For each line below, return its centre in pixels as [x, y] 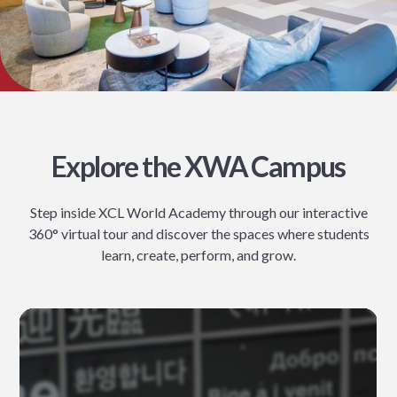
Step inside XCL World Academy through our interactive [198, 212]
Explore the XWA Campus [198, 166]
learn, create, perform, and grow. [198, 254]
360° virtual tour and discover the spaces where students [198, 233]
